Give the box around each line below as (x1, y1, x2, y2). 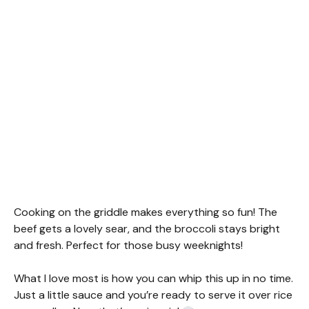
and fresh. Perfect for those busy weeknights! (14, 237, 243, 252)
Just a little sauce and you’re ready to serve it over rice (14, 287, 292, 302)
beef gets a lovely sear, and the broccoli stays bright (14, 221, 280, 236)
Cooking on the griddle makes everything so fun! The (14, 204, 277, 219)
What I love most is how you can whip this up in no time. (14, 270, 293, 286)
